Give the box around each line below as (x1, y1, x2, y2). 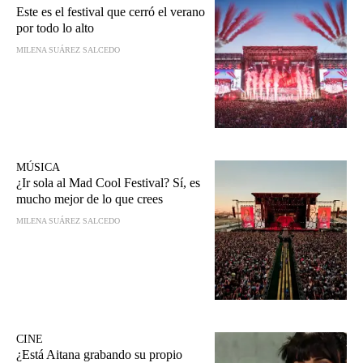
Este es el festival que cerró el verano (16, 5, 205, 19)
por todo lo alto (16, 21, 94, 36)
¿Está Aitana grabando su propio (16, 347, 182, 361)
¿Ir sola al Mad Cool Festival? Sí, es (16, 176, 200, 190)
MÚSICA (16, 161, 60, 174)
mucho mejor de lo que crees (16, 192, 163, 207)
